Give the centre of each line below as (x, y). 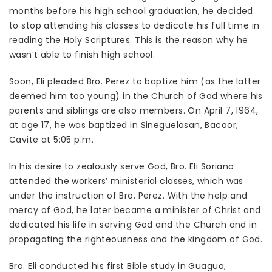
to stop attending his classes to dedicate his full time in (134, 26)
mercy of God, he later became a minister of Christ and (135, 210)
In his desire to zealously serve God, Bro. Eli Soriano (122, 167)
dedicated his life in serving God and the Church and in (133, 225)
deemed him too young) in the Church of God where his (136, 96)
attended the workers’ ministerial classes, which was (126, 181)
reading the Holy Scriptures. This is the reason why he (129, 40)
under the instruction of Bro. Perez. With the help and (128, 196)
